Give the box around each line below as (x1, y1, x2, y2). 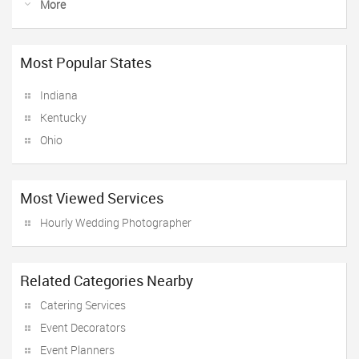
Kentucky (40, 110, 87, 125)
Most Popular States (20, 53, 151, 72)
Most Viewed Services (20, 188, 163, 208)
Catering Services (40, 297, 126, 313)
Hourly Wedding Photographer (40, 215, 192, 230)
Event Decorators (40, 320, 126, 335)
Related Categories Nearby (20, 271, 193, 290)
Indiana (40, 87, 78, 103)
